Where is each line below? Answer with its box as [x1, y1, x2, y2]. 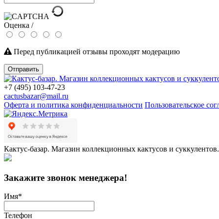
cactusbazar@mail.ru [4, 91, 68, 100]
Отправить [8, 65, 39, 73]
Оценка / [4, 21, 33, 29]
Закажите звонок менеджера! [4, 172, 127, 183]
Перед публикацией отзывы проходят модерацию [12, 47, 180, 56]
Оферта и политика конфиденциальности [4, 100, 143, 109]
